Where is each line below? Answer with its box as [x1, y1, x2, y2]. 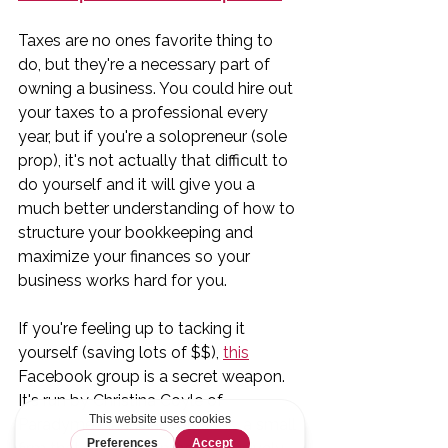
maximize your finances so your [18, 246, 254, 266]
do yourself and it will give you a [18, 174, 259, 194]
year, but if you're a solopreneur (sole [18, 126, 291, 146]
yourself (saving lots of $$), [18, 342, 223, 362]
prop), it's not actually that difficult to [18, 150, 292, 170]
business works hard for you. [18, 270, 231, 290]
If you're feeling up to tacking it [18, 318, 249, 338]
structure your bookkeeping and [18, 222, 257, 242]
